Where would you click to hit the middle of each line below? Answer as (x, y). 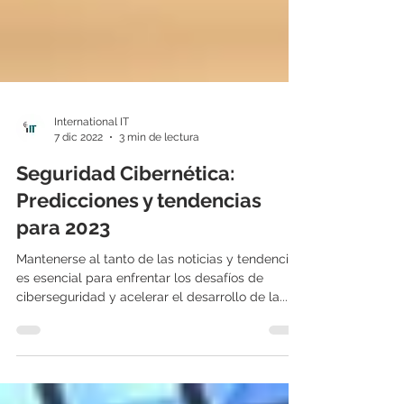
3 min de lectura (159, 169)
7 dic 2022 (78, 169)
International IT (92, 154)
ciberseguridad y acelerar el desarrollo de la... (152, 329)
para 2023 (63, 260)
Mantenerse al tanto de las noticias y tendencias (159, 291)
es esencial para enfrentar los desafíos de (140, 310)
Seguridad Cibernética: (125, 206)
